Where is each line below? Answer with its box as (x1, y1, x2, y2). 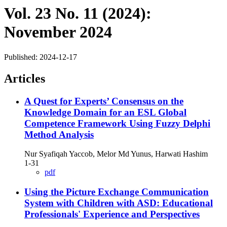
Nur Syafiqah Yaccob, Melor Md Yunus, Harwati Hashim (24, 149, 208, 159)
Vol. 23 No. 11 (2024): (4, 4, 152, 23)
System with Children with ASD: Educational (24, 198, 213, 209)
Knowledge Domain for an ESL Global (24, 106, 186, 118)
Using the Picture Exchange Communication (24, 186, 209, 198)
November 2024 (4, 23, 112, 42)
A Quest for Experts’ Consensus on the (24, 95, 183, 106)
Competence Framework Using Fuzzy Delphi (24, 118, 210, 129)
